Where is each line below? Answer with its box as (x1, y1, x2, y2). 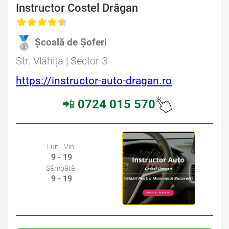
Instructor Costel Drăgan (16, 1, 138, 14)
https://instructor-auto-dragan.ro (16, 74, 172, 87)
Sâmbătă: (46, 164, 77, 173)
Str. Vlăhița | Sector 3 (16, 54, 107, 67)
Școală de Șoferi (35, 36, 107, 48)
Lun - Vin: (47, 143, 76, 151)
